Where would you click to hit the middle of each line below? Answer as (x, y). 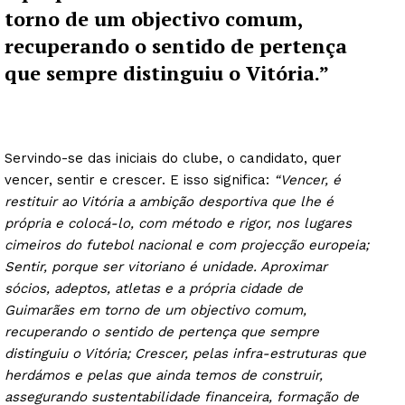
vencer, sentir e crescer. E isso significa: (139, 179)
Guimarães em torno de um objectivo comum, (155, 310)
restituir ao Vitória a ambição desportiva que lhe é (169, 201)
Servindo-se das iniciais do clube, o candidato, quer (173, 158)
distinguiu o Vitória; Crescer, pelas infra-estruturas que (185, 353)
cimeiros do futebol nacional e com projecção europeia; (187, 245)
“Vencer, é (307, 179)
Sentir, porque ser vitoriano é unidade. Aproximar (166, 266)
